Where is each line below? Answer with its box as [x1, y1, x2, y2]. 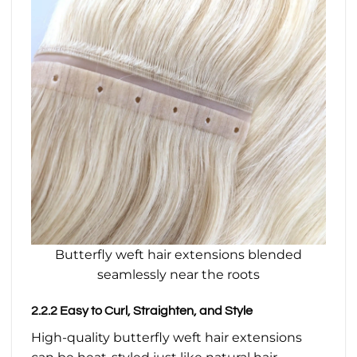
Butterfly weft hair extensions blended [55, 247, 302, 263]
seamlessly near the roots [97, 267, 260, 283]
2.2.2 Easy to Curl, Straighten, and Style [31, 304, 253, 318]
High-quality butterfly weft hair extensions [31, 330, 302, 346]
